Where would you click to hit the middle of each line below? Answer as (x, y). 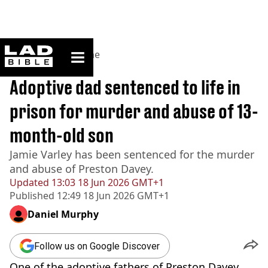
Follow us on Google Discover (97, 246)
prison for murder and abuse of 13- (134, 111)
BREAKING (42, 68)
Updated (29, 182)
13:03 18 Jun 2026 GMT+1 (106, 182)
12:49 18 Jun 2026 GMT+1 (112, 196)
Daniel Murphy (63, 214)
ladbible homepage (88, 50)
